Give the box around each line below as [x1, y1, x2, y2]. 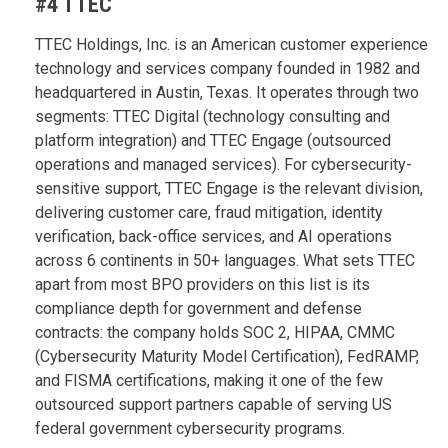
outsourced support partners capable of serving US [35, 394, 392, 414]
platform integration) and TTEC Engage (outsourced [35, 130, 391, 150]
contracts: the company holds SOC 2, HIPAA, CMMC [35, 322, 395, 342]
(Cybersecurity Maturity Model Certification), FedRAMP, [35, 346, 419, 366]
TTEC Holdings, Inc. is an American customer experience [35, 34, 428, 54]
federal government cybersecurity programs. [35, 418, 345, 438]
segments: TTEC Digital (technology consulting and [35, 106, 390, 126]
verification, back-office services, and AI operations [35, 226, 392, 246]
